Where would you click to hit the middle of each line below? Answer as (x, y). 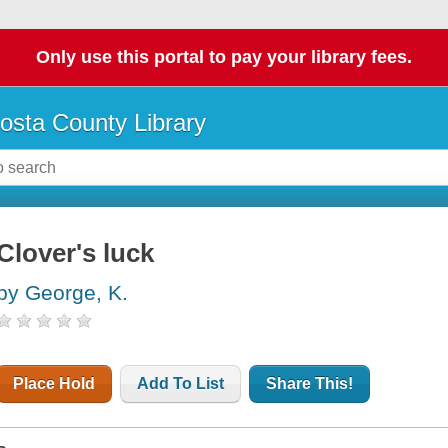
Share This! (310, 384)
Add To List (181, 384)
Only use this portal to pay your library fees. (224, 57)
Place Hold (54, 384)
